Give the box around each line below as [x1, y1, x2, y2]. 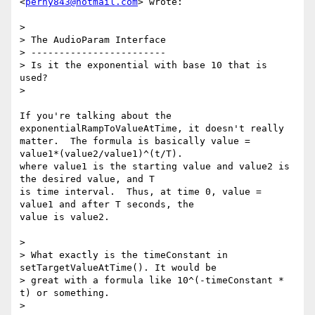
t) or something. [20, 288, 110, 299]
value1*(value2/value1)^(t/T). [20, 148, 183, 160]
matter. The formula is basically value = [20, 136, 250, 147]
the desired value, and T [20, 174, 155, 185]
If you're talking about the [20, 110, 172, 122]
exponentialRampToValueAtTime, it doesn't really [20, 123, 284, 134]
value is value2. [20, 212, 110, 223]
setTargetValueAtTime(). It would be [20, 262, 217, 274]
